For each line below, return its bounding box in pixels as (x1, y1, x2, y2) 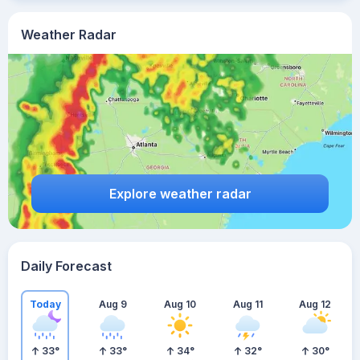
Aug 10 (164, 297, 196, 310)
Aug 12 (299, 297, 331, 310)
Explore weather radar (108, 185, 252, 202)
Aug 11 (232, 297, 263, 310)
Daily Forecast (21, 258, 112, 274)
